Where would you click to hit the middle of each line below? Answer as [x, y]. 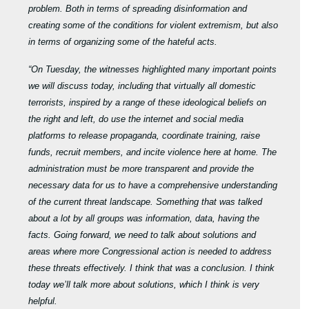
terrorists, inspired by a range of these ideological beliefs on [148, 103]
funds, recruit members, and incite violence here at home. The [153, 152]
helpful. [46, 301]
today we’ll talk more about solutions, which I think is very [144, 285]
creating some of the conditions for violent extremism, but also [153, 26]
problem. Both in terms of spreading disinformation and [138, 9]
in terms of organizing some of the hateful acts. [123, 42]
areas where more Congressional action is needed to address [150, 252]
